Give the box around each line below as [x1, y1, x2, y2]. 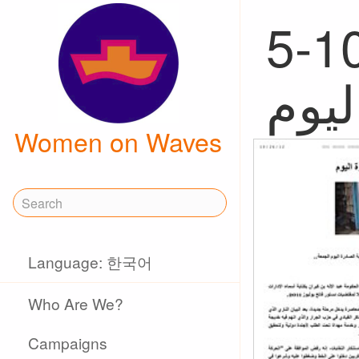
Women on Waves [14, 123, 222, 159]
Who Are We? [28, 292, 124, 314]
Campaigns [28, 332, 108, 353]
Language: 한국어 [28, 251, 153, 272]
